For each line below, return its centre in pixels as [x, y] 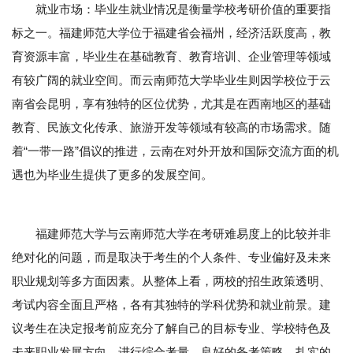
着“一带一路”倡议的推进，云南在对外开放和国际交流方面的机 [175, 151]
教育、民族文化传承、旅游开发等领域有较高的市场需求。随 [171, 128]
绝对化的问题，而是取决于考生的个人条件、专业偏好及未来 [171, 258]
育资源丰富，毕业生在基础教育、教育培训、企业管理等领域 [171, 57]
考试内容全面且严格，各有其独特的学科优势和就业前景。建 [171, 305]
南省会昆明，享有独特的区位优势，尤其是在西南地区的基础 [171, 104]
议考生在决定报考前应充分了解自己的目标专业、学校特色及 [171, 329]
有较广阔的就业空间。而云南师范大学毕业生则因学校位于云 [171, 80]
